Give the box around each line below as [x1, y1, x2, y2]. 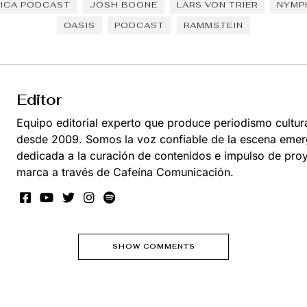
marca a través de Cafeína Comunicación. [16, 165, 234, 180]
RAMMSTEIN [184, 20, 243, 31]
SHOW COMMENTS [112, 242, 195, 251]
